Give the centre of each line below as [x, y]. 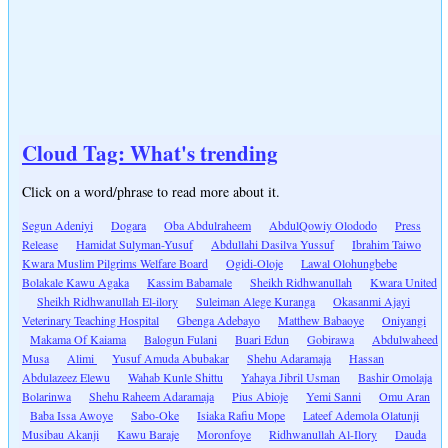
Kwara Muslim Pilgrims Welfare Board [115, 263]
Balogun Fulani [180, 339]
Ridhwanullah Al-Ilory [323, 434]
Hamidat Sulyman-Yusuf [134, 244]
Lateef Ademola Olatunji [361, 415]
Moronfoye [224, 434]
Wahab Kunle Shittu [175, 377]
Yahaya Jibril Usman [290, 377]
